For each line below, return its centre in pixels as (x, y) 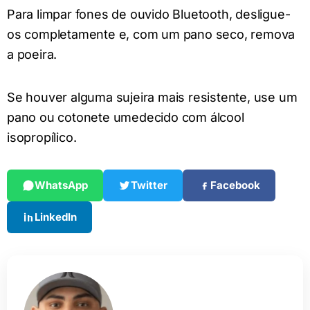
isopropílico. (42, 137)
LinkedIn (56, 217)
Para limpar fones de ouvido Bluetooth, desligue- (149, 15)
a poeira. (32, 55)
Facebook (235, 185)
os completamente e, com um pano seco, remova (151, 35)
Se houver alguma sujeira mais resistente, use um (152, 97)
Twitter (149, 185)
